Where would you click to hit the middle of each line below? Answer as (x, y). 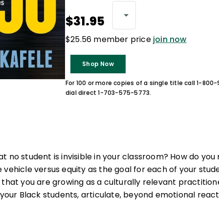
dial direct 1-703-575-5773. (109, 93)
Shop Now (98, 64)
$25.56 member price (109, 39)
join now (170, 39)
